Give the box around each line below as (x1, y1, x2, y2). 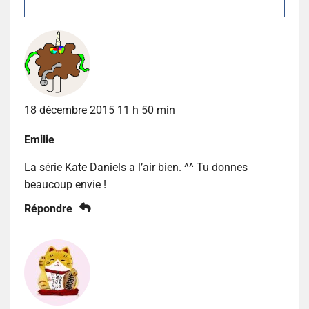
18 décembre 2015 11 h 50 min (24, 103, 175, 117)
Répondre (24, 201, 72, 215)
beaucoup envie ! (24, 177, 106, 191)
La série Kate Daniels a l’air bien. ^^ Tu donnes (24, 160, 248, 174)
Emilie (24, 132, 54, 146)
